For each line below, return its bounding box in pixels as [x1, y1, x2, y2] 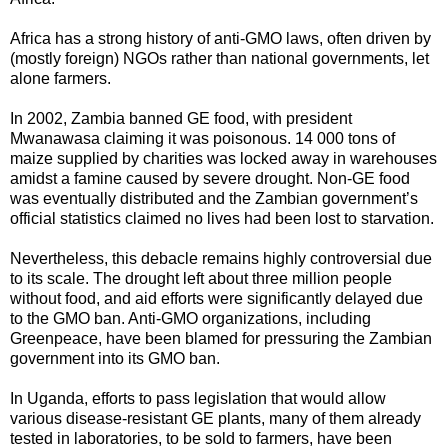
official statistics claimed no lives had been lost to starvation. [10, 210, 434, 228]
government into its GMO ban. [10, 350, 220, 368]
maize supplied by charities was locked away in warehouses [10, 150, 437, 168]
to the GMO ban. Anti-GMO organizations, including [10, 310, 371, 328]
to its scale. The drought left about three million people [10, 270, 392, 288]
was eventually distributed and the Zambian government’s [10, 190, 418, 208]
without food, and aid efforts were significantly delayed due [10, 290, 423, 308]
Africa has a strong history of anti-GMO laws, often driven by [10, 30, 431, 48]
